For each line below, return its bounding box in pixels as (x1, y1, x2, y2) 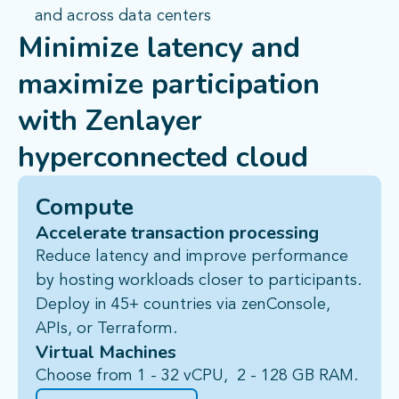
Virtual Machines (36, 340, 176, 365)
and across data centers (34, 8, 211, 25)
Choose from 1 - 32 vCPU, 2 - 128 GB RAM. (36, 368, 358, 385)
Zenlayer (85, 102, 202, 141)
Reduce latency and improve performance (36, 248, 348, 265)
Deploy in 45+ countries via (36, 297, 241, 313)
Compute (36, 191, 134, 224)
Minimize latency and (18, 28, 300, 68)
